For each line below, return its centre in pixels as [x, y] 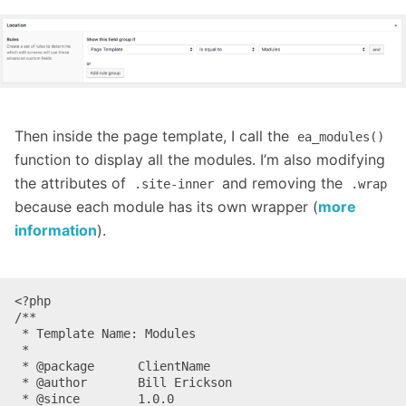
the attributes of [72, 184]
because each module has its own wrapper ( [166, 207]
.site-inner [174, 184]
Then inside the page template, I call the [154, 136]
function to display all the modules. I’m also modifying [200, 160]
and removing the [282, 184]
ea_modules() [341, 137]
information [56, 231]
